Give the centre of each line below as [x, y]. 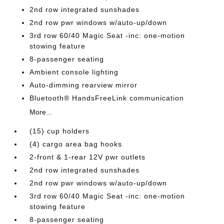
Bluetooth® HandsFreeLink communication [107, 98]
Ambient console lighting [74, 72]
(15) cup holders [60, 131]
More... [41, 112]
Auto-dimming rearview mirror [84, 85]
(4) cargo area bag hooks [76, 144]
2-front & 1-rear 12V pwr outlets [88, 157]
